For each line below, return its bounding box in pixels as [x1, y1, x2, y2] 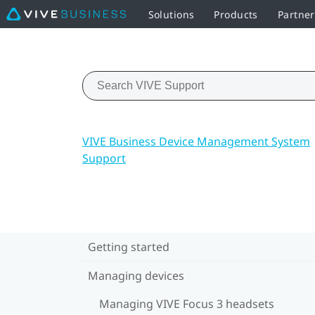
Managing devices [88, 267, 184, 283]
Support [82, 150, 126, 166]
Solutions [148, 7, 195, 21]
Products [214, 7, 258, 21]
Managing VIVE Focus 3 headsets [99, 295, 274, 311]
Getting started [88, 238, 169, 255]
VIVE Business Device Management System [82, 133, 310, 149]
